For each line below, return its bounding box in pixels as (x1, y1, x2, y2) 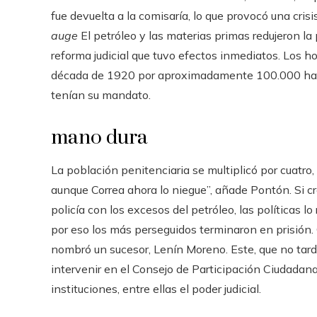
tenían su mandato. (51, 88, 151, 102)
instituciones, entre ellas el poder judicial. (51, 282, 261, 296)
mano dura (51, 125, 148, 150)
